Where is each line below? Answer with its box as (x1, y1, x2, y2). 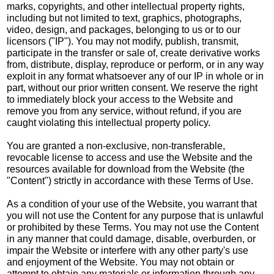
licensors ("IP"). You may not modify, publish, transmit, (7, 35, 239, 46)
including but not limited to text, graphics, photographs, (7, 12, 242, 23)
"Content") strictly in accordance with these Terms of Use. (7, 175, 254, 186)
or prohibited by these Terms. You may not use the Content (7, 221, 259, 232)
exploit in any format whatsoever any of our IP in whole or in (7, 70, 264, 81)
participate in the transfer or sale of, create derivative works (7, 47, 261, 58)
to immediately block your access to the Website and (7, 94, 234, 105)
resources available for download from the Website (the (7, 163, 245, 174)
